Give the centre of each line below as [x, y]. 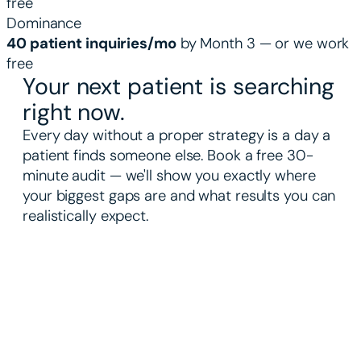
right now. [74, 112]
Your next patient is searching [178, 86]
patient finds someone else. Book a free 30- [168, 155]
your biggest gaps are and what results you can [179, 195]
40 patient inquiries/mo [91, 43]
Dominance [44, 23]
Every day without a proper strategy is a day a [177, 135]
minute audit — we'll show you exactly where [169, 175]
